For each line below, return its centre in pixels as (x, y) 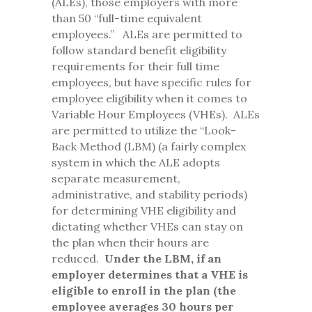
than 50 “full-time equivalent (127, 18)
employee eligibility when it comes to (149, 99)
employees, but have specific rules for (151, 83)
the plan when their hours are (130, 243)
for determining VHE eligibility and (144, 211)
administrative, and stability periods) (149, 195)
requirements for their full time (135, 67)
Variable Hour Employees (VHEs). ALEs (156, 115)
